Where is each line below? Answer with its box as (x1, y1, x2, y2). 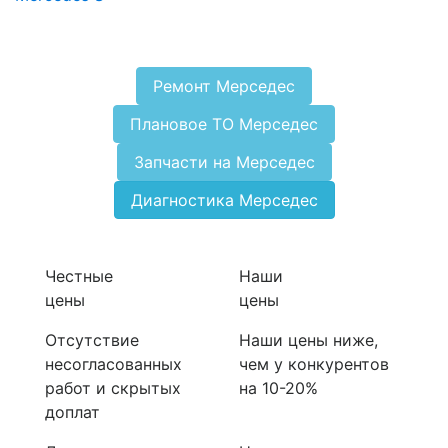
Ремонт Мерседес (153, 76, 295, 97)
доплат (45, 402, 100, 423)
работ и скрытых (45, 378, 181, 399)
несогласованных (45, 354, 182, 375)
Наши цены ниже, (239, 330, 378, 351)
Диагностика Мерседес (130, 190, 318, 211)
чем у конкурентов (239, 354, 389, 375)
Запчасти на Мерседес (133, 152, 315, 173)
